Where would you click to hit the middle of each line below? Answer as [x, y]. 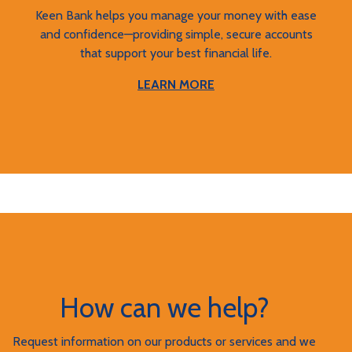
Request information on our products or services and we [164, 341]
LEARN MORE [176, 84]
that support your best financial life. [176, 53]
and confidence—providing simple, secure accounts [176, 34]
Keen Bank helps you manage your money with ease [176, 15]
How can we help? [164, 308]
